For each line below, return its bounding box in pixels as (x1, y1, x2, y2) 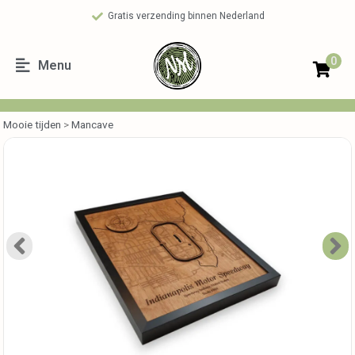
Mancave (71, 118, 113, 131)
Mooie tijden (3, 118, 61, 131)
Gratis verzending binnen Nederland (108, 10, 265, 21)
